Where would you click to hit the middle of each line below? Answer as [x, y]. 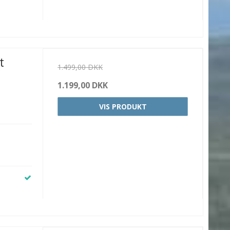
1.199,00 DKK [83, 85]
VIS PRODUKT [123, 106]
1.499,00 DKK [80, 67]
